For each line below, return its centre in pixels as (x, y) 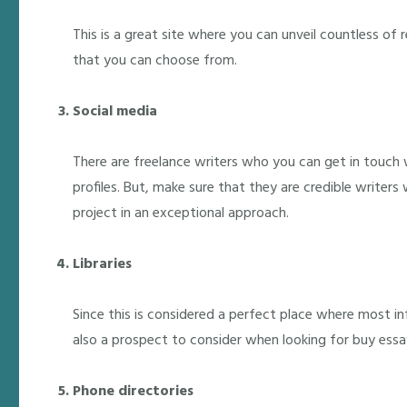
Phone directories (134, 392)
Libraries (103, 264)
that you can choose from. (155, 61)
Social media (115, 112)
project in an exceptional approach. (181, 213)
